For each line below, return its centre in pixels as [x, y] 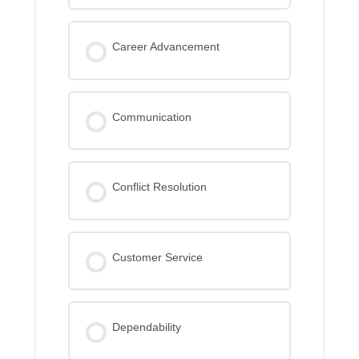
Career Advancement [165, 46]
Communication [151, 117]
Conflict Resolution [159, 187]
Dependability [146, 327]
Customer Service [157, 257]
